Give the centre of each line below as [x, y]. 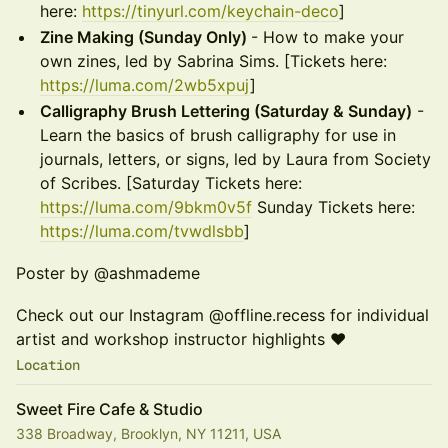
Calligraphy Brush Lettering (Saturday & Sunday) [226, 111]
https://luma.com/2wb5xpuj [145, 85]
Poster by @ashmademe [108, 273]
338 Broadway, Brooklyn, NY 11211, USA [148, 433]
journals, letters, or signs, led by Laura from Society [235, 159]
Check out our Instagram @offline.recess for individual [222, 315]
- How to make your [327, 37]
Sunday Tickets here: [333, 207]
